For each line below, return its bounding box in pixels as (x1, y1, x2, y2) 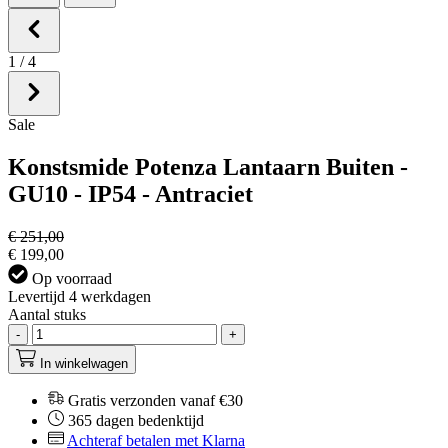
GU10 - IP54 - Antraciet (8, 180, 253, 207)
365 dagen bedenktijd (68, 411, 204, 429)
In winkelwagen (40, 355, 128, 371)
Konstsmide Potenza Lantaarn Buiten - (8, 153, 408, 180)
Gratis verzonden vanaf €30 (68, 391, 243, 409)
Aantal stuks (8, 305, 86, 323)
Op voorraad (28, 269, 112, 287)
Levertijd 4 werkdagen (8, 287, 151, 305)
